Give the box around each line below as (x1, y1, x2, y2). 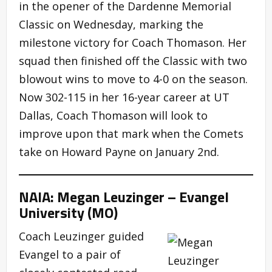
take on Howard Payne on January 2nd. (19, 144, 219, 160)
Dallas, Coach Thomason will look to (19, 108, 208, 123)
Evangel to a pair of (19, 247, 121, 262)
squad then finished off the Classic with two (19, 53, 247, 69)
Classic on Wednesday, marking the (19, 17, 203, 32)
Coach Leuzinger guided (19, 229, 144, 244)
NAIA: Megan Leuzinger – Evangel (19, 186, 229, 208)
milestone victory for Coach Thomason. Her (19, 35, 246, 50)
